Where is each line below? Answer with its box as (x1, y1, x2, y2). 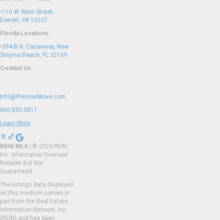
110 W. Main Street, (2, 8, 54, 15)
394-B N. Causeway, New (2, 43, 69, 50)
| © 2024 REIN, (29, 143, 68, 150)
